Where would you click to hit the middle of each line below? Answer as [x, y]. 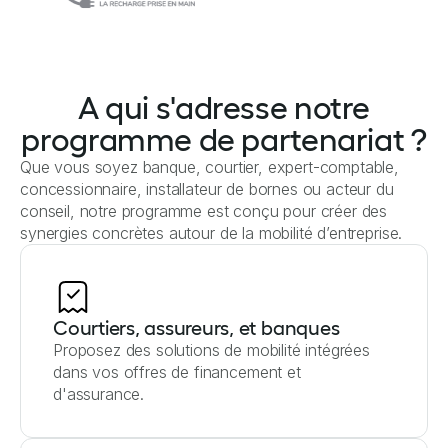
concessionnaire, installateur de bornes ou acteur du [207, 189]
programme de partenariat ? [224, 139]
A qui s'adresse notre [224, 107]
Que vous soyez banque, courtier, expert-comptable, [209, 167]
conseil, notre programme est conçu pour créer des [204, 211]
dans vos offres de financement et [177, 372]
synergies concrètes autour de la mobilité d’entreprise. [211, 233]
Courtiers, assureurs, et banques [196, 328]
